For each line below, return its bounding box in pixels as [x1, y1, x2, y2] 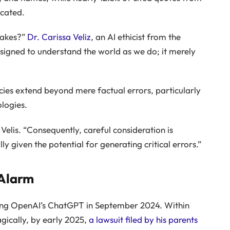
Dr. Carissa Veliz [27, 31, 91, 43]
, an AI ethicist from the [90, 31, 181, 43]
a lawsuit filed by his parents [88, 214, 198, 225]
